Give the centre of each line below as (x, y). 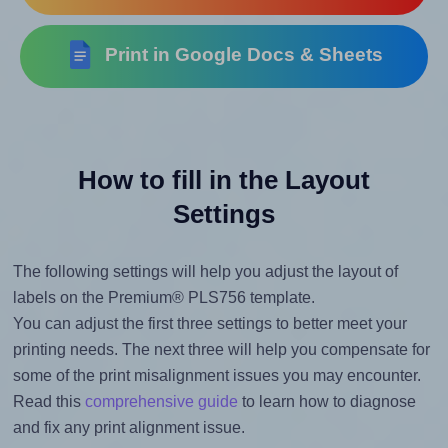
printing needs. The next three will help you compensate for (221, 350)
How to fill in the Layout (224, 180)
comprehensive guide (161, 402)
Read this (48, 402)
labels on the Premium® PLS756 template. (163, 298)
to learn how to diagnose (326, 402)
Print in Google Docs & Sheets (239, 55)
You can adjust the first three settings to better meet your (209, 324)
